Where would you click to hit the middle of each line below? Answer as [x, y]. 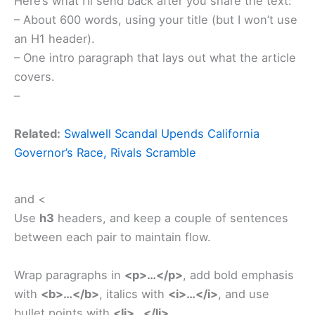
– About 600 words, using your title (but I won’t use [156, 20]
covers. [34, 77]
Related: [37, 133]
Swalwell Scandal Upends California [162, 133]
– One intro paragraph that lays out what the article [155, 58]
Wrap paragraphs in [69, 275]
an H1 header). [54, 39]
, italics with [134, 294]
